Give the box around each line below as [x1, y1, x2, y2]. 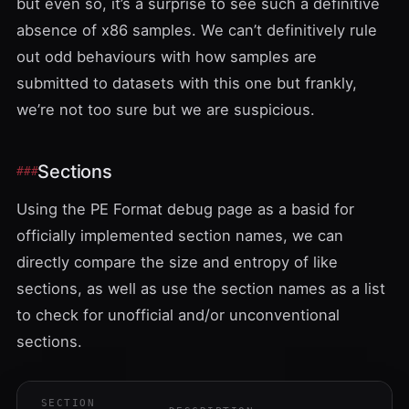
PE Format [90, 199, 163, 218]
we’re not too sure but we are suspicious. [16, 100, 315, 119]
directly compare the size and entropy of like [16, 252, 338, 271]
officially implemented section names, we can [16, 225, 343, 245]
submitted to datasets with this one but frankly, [16, 73, 357, 92]
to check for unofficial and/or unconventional [16, 305, 340, 324]
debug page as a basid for [163, 199, 354, 218]
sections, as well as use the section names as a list [16, 278, 385, 298]
